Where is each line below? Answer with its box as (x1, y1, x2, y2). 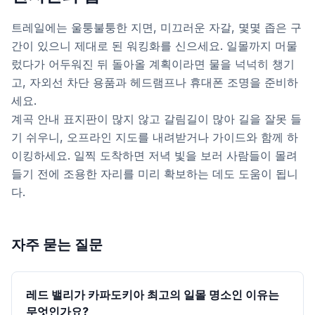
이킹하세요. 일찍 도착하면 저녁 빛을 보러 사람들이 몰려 (11, 148, 297, 162)
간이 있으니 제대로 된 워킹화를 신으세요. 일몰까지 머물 (11, 39, 297, 53)
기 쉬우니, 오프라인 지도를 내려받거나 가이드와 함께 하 (11, 130, 298, 144)
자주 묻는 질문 (11, 236, 103, 253)
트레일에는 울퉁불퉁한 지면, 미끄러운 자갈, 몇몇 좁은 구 (11, 20, 302, 34)
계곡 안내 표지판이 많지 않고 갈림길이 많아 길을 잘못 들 (11, 112, 302, 126)
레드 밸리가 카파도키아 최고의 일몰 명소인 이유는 (26, 288, 279, 302)
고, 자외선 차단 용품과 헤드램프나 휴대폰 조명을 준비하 (11, 75, 298, 89)
